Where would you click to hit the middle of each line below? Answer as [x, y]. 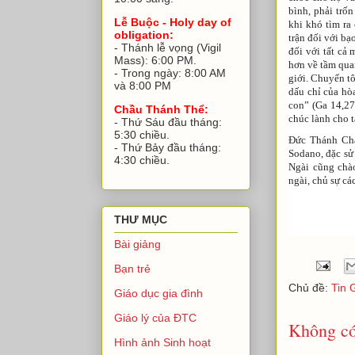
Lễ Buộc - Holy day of [173, 22]
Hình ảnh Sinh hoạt [162, 343]
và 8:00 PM [143, 85]
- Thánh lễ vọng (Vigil [168, 47]
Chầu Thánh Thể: [161, 109]
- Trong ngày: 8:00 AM [170, 73]
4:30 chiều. [142, 160]
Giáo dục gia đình [158, 294]
